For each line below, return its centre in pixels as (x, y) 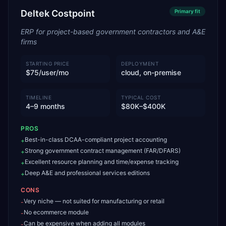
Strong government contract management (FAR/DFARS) (103, 151)
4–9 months (45, 106)
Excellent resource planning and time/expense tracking (102, 162)
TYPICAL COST (141, 97)
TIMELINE (39, 97)
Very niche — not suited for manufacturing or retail (94, 201)
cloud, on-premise (151, 72)
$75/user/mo (47, 72)
